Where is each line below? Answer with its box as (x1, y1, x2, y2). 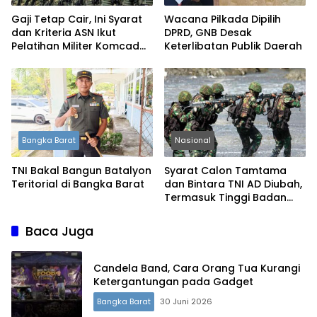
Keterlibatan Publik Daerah (164, 39, 302, 54)
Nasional (175, 134, 211, 146)
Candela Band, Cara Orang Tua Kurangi (93, 260, 300, 275)
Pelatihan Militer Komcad (11, 39, 139, 54)
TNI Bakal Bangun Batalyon (11, 163, 151, 178)
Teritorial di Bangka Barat (11, 176, 144, 191)
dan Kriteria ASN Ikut (11, 25, 116, 40)
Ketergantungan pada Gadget (93, 274, 253, 289)
